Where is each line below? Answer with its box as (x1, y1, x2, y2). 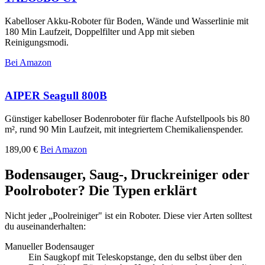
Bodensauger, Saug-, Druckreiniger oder (5, 166, 250, 182)
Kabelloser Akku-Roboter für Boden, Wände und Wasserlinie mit (5, 15, 248, 26)
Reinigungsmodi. (5, 37, 69, 47)
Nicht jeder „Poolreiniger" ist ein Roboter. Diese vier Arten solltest (5, 210, 252, 221)
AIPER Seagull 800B (5, 89, 107, 102)
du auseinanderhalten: (5, 221, 86, 231)
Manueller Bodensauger (5, 241, 94, 251)
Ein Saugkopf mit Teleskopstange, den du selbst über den (28, 251, 242, 262)
